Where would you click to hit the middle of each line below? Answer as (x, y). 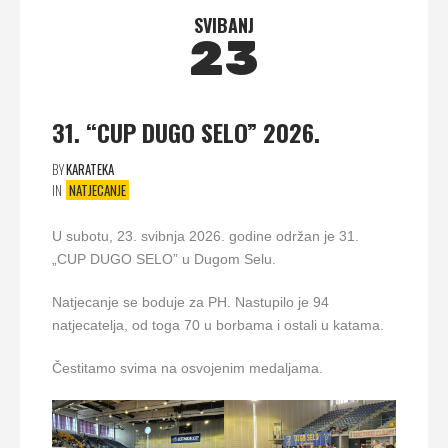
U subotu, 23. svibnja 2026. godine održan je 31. (205, 236)
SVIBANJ (224, 25)
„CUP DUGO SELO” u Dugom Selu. (164, 259)
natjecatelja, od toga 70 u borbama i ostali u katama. (218, 325)
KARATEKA (90, 169)
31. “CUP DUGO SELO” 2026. (186, 132)
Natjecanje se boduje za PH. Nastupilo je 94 (190, 302)
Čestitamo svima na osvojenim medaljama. (187, 368)
